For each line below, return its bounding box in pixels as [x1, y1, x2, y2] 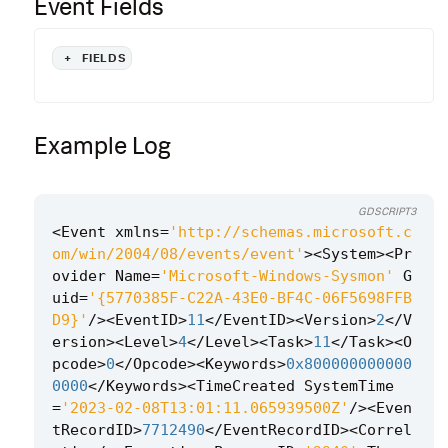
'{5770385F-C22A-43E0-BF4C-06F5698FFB [88, 289, 412, 308]
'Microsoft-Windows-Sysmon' [160, 267, 394, 286]
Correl [358, 421, 412, 440]
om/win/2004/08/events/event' [52, 245, 304, 264]
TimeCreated [196, 377, 295, 396]
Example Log [34, 130, 171, 161]
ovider [52, 267, 106, 286]
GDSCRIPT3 [358, 204, 416, 219]
